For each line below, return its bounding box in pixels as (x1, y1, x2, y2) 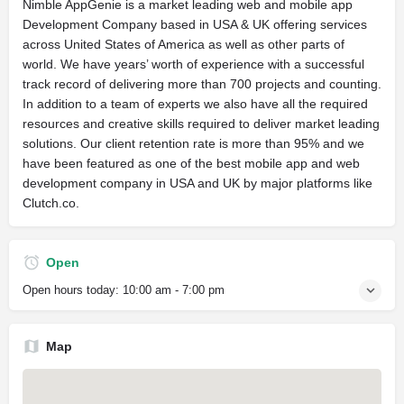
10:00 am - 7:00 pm (123, 282, 225, 297)
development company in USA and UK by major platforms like (23, 175, 372, 190)
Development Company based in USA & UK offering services (23, 16, 367, 32)
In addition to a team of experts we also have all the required (23, 96, 368, 111)
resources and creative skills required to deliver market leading (23, 115, 380, 131)
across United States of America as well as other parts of (23, 36, 344, 51)
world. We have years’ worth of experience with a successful (23, 56, 364, 71)
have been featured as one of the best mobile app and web (23, 155, 360, 170)
